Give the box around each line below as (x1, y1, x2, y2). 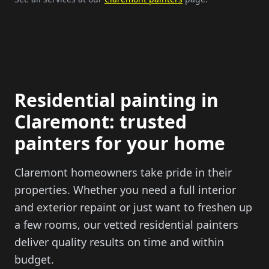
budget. (14, 252, 54, 267)
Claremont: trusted (14, 109, 187, 134)
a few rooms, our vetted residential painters (14, 217, 238, 232)
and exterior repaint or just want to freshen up (14, 200, 252, 214)
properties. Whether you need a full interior (14, 183, 236, 197)
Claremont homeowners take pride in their (14, 165, 232, 180)
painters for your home (14, 131, 225, 156)
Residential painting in (14, 88, 219, 112)
